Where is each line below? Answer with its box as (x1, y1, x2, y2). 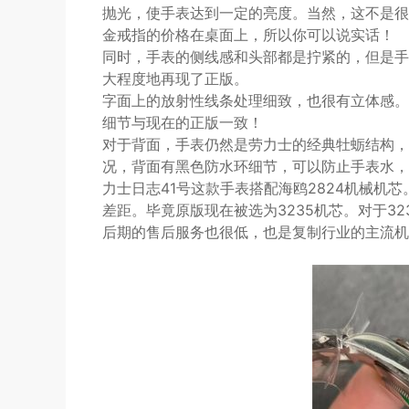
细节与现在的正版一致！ (102, 113, 263, 131)
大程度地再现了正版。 (102, 69, 248, 88)
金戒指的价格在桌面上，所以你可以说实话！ (102, 26, 394, 44)
